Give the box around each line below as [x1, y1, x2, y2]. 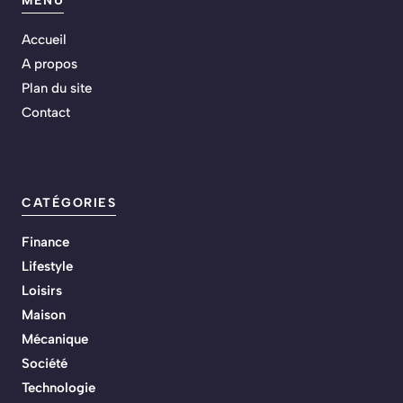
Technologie [22, 380, 95, 397]
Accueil [22, 31, 67, 49]
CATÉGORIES [22, 195, 116, 211]
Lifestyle [22, 258, 73, 275]
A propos [22, 56, 77, 73]
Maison [22, 307, 66, 324]
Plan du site [22, 80, 92, 97]
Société [22, 355, 67, 372]
